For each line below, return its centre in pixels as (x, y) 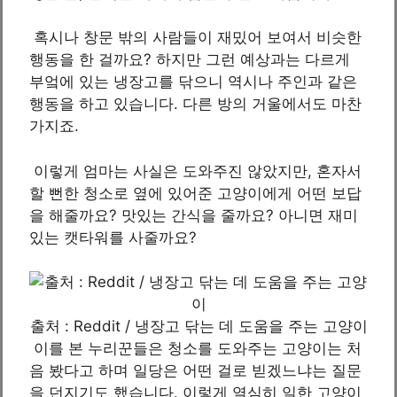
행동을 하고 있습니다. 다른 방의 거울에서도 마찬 (195, 104)
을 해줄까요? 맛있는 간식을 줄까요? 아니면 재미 (194, 215)
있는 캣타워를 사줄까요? (113, 237)
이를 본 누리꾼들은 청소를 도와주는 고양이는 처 (195, 348)
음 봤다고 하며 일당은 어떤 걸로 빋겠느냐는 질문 (195, 370)
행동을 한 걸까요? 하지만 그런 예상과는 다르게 (190, 59)
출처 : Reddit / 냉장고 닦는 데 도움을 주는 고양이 (198, 326)
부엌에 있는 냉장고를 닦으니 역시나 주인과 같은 (193, 82)
